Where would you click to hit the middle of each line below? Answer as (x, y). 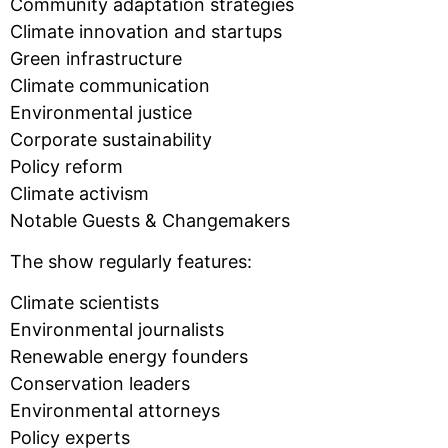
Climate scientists (84, 303)
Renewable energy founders (129, 357)
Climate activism (79, 193)
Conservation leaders (100, 384)
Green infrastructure (96, 58)
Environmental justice (101, 112)
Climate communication (110, 85)
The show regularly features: (131, 261)
